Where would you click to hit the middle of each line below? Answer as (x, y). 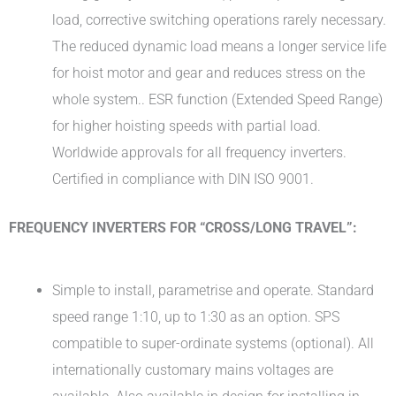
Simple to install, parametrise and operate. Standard (213, 290)
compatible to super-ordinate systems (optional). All (213, 343)
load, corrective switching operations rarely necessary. (220, 19)
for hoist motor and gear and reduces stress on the (209, 72)
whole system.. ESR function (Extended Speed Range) (218, 99)
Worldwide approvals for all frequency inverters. (200, 152)
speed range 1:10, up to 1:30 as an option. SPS (196, 316)
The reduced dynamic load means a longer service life (220, 46)
